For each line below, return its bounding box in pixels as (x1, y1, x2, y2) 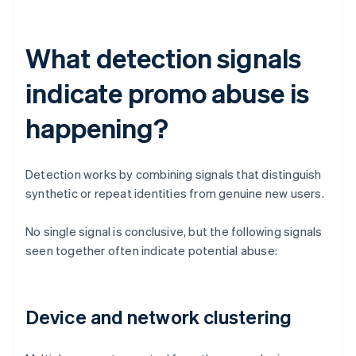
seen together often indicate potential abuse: (25, 242, 278, 259)
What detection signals (25, 41, 301, 75)
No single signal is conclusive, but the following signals (25, 223, 323, 240)
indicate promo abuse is (25, 75, 309, 110)
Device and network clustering (25, 304, 292, 330)
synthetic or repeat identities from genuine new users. (25, 185, 324, 202)
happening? (25, 110, 168, 145)
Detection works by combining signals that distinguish (25, 166, 322, 183)
